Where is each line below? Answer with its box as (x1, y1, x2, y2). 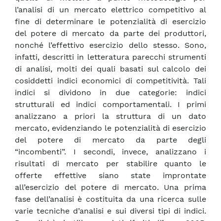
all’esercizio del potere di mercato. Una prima (15, 183, 206, 192)
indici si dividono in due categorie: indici (15, 88, 206, 98)
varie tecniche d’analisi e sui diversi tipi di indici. (15, 206, 206, 216)
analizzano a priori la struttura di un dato (15, 111, 206, 121)
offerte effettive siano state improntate (15, 171, 206, 181)
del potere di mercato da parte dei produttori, (15, 29, 206, 38)
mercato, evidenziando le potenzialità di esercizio (15, 123, 206, 133)
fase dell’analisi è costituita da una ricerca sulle (15, 194, 206, 204)
